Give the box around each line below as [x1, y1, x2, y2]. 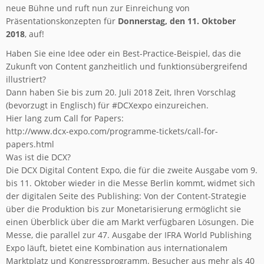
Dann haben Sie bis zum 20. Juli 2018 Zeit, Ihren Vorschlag [6, 87, 236, 98]
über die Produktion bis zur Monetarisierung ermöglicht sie [6, 203, 241, 214]
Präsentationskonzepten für [6, 15, 118, 27]
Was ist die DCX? [6, 151, 71, 163]
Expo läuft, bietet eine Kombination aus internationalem [6, 242, 227, 253]
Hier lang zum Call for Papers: [6, 113, 124, 124]
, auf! [25, 28, 44, 39]
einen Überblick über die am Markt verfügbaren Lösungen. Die [6, 216, 254, 227]
